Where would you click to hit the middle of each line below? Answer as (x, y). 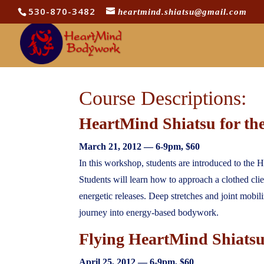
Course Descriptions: (163, 98)
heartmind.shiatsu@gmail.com (182, 12)
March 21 (99, 146)
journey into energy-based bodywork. (149, 212)
